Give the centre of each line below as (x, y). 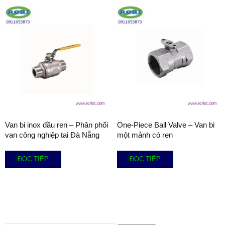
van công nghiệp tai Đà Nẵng (52, 135)
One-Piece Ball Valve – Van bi (165, 125)
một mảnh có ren (145, 135)
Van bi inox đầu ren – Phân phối (57, 125)
